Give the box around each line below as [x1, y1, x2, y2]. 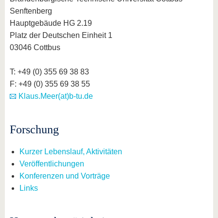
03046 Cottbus [10, 43, 60, 52]
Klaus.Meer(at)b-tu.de [18, 92, 93, 100]
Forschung [10, 123, 59, 136]
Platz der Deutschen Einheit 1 [10, 31, 112, 39]
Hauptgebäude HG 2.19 [10, 19, 92, 27]
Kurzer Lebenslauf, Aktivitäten [19, 147, 122, 156]
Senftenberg [10, 7, 52, 15]
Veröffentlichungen [19, 160, 84, 168]
